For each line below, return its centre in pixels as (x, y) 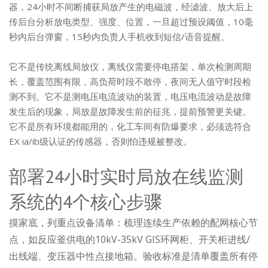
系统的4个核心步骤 (86, 201)
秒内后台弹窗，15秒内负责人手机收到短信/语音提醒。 (119, 36)
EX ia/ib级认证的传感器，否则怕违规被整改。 (100, 141)
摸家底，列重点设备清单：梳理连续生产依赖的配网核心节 (133, 223)
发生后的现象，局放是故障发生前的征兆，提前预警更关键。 (130, 111)
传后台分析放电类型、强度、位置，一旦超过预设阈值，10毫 (131, 22)
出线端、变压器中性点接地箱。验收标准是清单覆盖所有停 (133, 256)
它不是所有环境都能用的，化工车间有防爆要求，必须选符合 (130, 126)
